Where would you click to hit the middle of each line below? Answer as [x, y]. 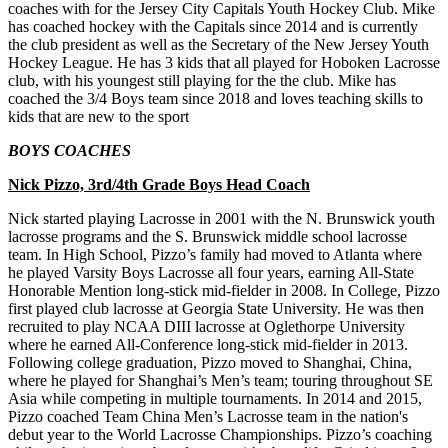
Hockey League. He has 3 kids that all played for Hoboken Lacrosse [224, 62]
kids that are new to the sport [98, 116]
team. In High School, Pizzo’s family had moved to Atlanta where [215, 254]
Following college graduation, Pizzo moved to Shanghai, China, [210, 362]
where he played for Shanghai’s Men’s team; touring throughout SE [220, 380]
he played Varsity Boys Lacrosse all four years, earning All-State [211, 272]
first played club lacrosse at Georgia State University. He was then [216, 308]
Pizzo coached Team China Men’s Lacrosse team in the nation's [208, 416]
